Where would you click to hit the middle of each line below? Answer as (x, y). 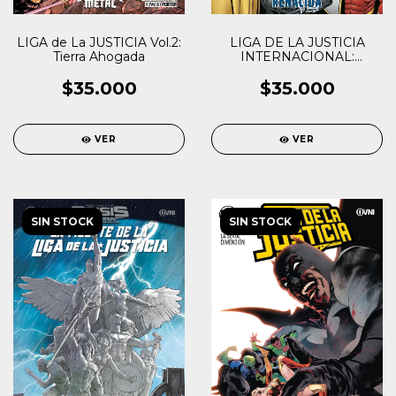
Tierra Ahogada (99, 57)
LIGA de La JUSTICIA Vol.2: (99, 43)
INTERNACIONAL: (297, 57)
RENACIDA (297, 71)
